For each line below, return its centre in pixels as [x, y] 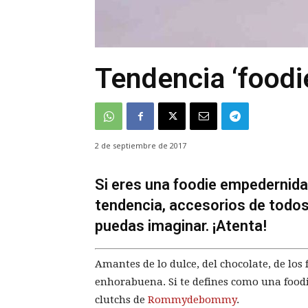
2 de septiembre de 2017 [141, 146]
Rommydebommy [192, 299]
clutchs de [121, 299]
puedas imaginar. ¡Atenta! [181, 226]
